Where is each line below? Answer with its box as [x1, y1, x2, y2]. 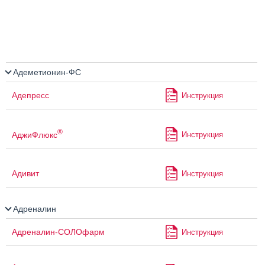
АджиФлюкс [12, 130, 57, 140]
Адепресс [12, 91, 49, 101]
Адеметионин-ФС [11, 67, 81, 77]
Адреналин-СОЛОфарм [12, 227, 105, 237]
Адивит [12, 169, 39, 179]
